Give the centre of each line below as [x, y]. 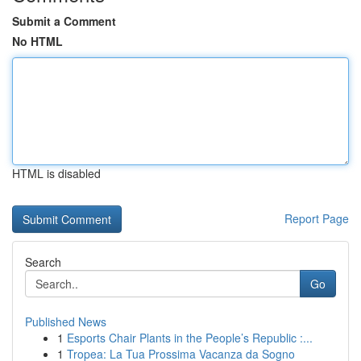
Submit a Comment [64, 21]
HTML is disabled [56, 173]
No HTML [37, 41]
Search [43, 262]
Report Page [317, 218]
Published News [66, 322]
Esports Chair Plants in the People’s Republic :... [190, 338]
